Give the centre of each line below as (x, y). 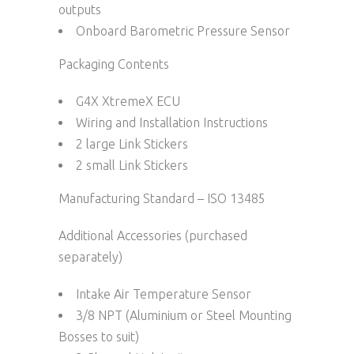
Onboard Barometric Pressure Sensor (183, 30)
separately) (90, 256)
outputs (80, 9)
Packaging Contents (114, 64)
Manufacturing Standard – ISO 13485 (162, 198)
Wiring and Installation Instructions (172, 122)
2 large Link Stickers (132, 143)
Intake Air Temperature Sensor (164, 294)
